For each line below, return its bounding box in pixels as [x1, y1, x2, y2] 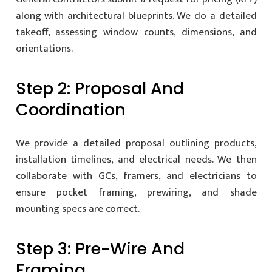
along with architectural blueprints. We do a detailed [15, 7, 257, 24]
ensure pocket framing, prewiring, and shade [15, 184, 257, 202]
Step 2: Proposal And [15, 76, 184, 100]
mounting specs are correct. [15, 200, 140, 218]
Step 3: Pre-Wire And [15, 237, 185, 261]
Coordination [15, 97, 126, 121]
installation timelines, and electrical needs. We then [15, 151, 257, 169]
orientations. [15, 39, 73, 57]
